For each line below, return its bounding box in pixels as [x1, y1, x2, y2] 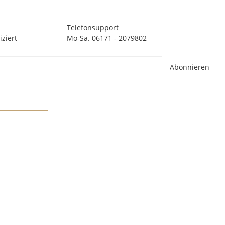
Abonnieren [170, 62, 209, 72]
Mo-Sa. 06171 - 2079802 [67, 33, 147, 43]
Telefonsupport [67, 23, 119, 33]
